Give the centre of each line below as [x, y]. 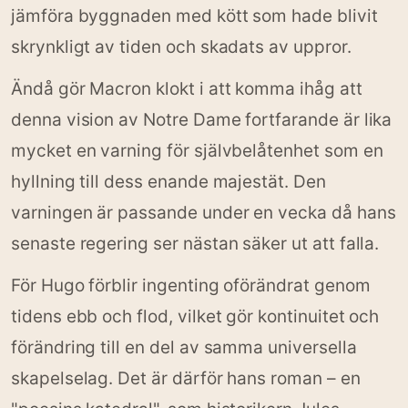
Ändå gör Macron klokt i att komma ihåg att [187, 88]
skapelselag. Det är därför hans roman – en [186, 378]
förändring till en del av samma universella [184, 347]
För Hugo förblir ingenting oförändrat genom [191, 285]
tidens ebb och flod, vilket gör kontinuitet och [195, 316]
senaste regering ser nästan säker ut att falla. [195, 243]
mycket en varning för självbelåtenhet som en [197, 150]
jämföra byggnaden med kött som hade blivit [194, 15]
